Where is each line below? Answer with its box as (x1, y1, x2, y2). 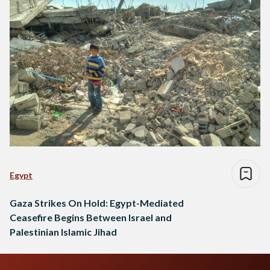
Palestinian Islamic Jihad (10, 226, 117, 238)
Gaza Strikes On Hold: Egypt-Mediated (10, 197, 184, 209)
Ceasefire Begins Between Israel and (10, 212, 172, 224)
